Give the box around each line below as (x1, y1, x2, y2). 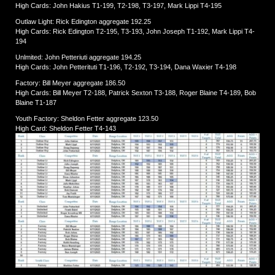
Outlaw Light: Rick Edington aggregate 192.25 (15, 18, 151, 26)
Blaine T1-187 (15, 99, 56, 107)
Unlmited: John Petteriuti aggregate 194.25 (15, 53, 141, 61)
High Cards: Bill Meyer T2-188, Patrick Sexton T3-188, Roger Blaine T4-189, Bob (15, 89, 256, 97)
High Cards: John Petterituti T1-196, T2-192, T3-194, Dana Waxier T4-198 (15, 63, 236, 71)
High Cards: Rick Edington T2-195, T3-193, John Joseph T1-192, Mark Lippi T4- (15, 28, 255, 36)
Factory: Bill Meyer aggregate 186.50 (15, 79, 125, 87)
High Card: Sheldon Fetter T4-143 (15, 125, 116, 133)
